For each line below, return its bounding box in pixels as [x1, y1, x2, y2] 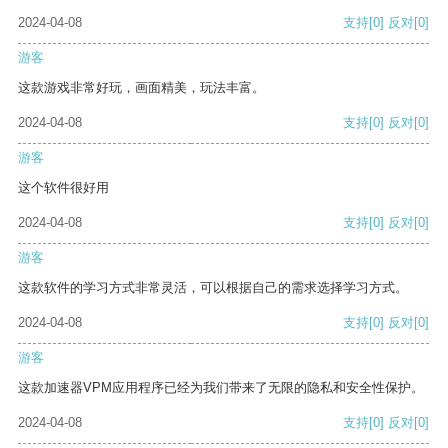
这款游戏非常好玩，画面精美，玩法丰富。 [18, 80, 265, 96]
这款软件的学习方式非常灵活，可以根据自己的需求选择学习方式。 [18, 280, 408, 296]
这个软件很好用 [18, 180, 109, 196]
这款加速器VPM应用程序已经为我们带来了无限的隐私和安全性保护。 [18, 380, 424, 396]
